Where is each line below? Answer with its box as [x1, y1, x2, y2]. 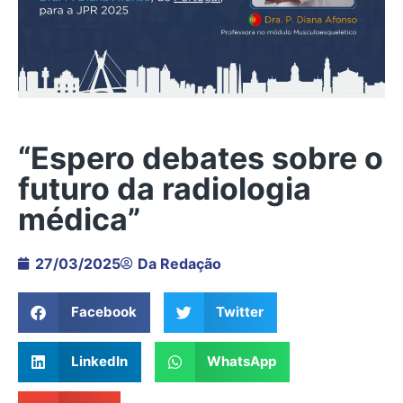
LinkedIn [70, 353, 128, 371]
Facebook [70, 303, 137, 321]
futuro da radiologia [18, 169, 311, 207]
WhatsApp [207, 353, 276, 371]
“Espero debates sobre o [18, 139, 383, 176]
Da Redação [138, 254, 221, 273]
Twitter [216, 303, 264, 321]
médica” [18, 200, 140, 237]
